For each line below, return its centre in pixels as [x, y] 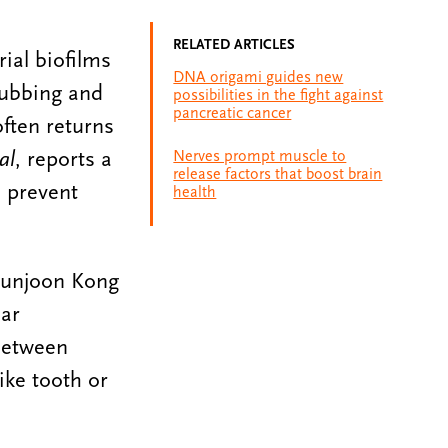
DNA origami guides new [258, 76]
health [195, 191]
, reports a [63, 159]
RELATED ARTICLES [234, 45]
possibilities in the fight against [278, 94]
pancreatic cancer [232, 112]
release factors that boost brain [278, 173]
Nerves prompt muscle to [260, 155]
